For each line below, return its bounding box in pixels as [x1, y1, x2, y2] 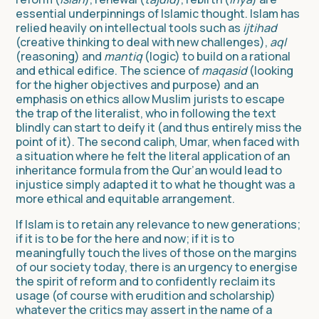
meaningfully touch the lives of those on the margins [16, 244, 297, 261]
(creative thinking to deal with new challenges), [16, 33, 270, 50]
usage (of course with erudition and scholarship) [16, 287, 276, 303]
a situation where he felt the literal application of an [16, 147, 290, 164]
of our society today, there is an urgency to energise [16, 258, 298, 275]
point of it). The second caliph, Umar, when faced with [16, 133, 299, 150]
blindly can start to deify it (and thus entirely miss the [16, 119, 302, 135]
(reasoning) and [16, 48, 104, 64]
